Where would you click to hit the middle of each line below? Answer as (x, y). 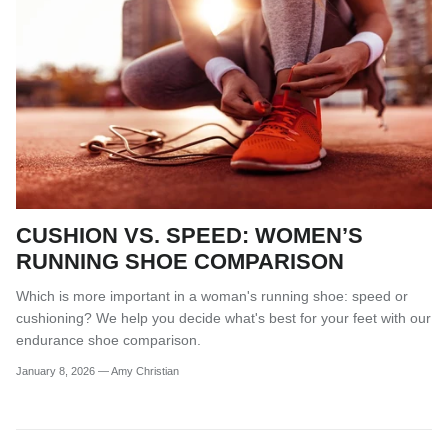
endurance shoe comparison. (108, 340)
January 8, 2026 (55, 371)
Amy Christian (145, 371)
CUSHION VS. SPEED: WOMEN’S (189, 236)
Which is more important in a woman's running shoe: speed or (212, 296)
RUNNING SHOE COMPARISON (180, 262)
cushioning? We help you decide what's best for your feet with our (223, 318)
